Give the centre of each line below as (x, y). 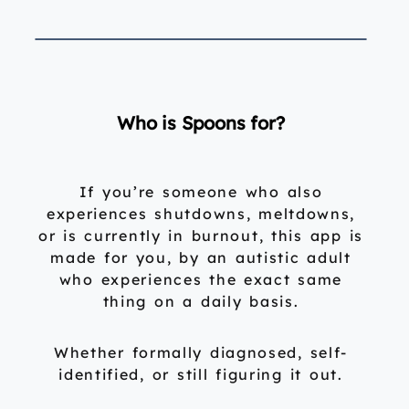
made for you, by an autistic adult (201, 258)
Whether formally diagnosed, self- (201, 353)
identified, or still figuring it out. (201, 375)
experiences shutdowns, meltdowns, (201, 214)
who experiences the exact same (201, 280)
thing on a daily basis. (201, 302)
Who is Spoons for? (201, 123)
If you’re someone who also (201, 192)
